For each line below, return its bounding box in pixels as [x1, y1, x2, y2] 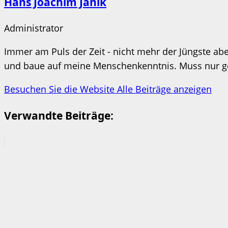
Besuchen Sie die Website [4, 82, 117, 95]
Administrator [4, 21, 63, 34]
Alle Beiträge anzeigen [117, 82, 212, 95]
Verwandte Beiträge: [4, 108, 113, 123]
